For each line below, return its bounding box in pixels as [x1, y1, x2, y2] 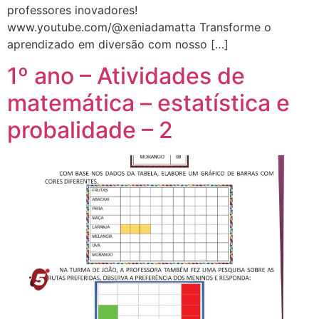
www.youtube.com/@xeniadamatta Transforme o [7, 19, 271, 34]
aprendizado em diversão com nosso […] [7, 36, 229, 51]
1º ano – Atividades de [7, 61, 245, 90]
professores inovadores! [7, 2, 137, 17]
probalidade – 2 [7, 115, 173, 144]
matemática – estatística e [7, 88, 290, 117]
